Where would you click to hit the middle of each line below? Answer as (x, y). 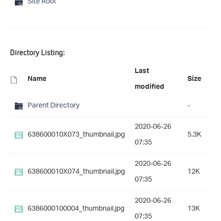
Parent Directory (54, 106)
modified (149, 88)
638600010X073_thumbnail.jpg (76, 135)
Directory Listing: (37, 53)
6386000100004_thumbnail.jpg (76, 209)
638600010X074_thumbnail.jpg (76, 172)
